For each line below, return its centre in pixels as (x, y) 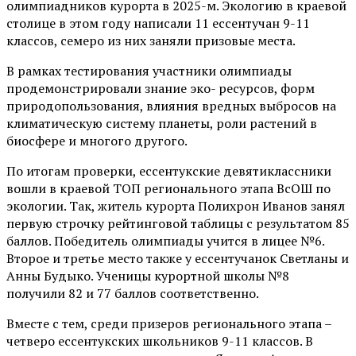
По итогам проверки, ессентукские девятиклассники (169, 170)
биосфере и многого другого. (97, 140)
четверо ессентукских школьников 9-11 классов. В (160, 341)
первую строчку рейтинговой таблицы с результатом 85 (178, 223)
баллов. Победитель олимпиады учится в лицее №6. (165, 240)
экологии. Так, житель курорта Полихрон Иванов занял (176, 205)
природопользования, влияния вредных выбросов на (171, 105)
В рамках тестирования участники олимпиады (149, 70)
